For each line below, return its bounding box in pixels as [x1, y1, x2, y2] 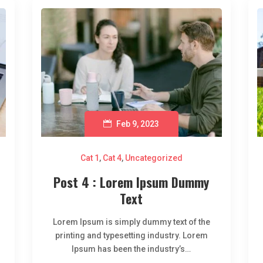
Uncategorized [124, 153, 183, 163]
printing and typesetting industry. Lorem [55, 231, 208, 241]
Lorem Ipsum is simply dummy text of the [52, 217, 210, 227]
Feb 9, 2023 [116, 119, 160, 129]
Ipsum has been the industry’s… [72, 244, 191, 254]
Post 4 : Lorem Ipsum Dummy [53, 173, 210, 192]
